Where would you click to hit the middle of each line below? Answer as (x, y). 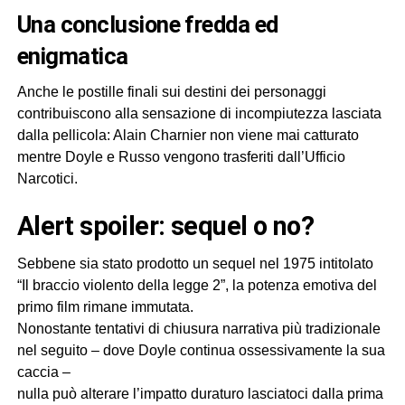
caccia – (43, 372)
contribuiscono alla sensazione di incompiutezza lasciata (199, 114)
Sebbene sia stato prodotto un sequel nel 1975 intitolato (195, 264)
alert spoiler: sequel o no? (174, 226)
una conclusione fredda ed (24, 25)
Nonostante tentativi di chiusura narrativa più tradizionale (198, 329)
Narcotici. (47, 179)
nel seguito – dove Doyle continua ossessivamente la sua (201, 351)
